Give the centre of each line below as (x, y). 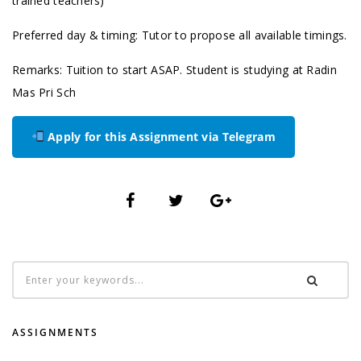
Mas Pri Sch (44, 92)
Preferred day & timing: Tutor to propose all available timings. (180, 35)
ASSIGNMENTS (55, 332)
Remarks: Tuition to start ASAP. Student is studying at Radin (174, 70)
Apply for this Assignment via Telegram (160, 137)
